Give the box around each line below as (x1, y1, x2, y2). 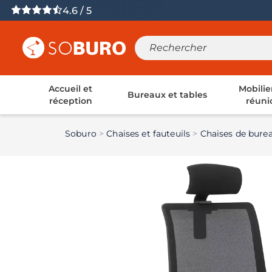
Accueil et (49, 83, 93, 94)
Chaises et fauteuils (106, 127, 191, 139)
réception (49, 95, 92, 106)
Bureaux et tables (127, 89, 207, 100)
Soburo (65, 127, 97, 139)
